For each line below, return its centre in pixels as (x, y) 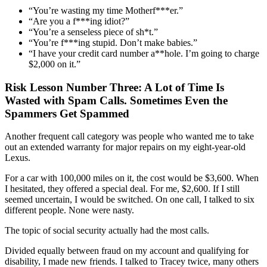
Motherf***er (151, 10)
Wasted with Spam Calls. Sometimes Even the (116, 100)
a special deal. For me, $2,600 (152, 189)
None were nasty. (100, 210)
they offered (72, 189)
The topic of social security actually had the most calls (106, 231)
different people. (35, 210)
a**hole (166, 53)
